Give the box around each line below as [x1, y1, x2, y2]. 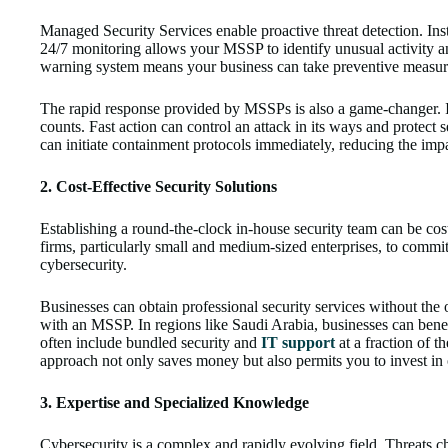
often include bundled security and [40, 334, 261, 352]
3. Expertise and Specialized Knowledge [40, 394, 309, 412]
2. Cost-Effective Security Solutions [40, 178, 277, 196]
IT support [261, 334, 335, 352]
